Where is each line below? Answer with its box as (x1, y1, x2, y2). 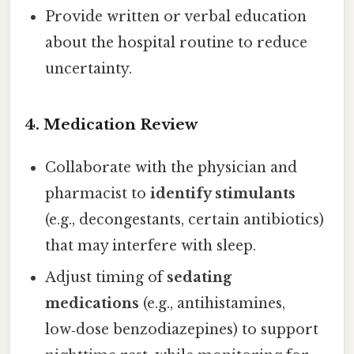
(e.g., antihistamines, (139, 294, 286, 312)
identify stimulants (150, 184, 296, 202)
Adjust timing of (45, 268, 168, 286)
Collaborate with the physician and (45, 158, 298, 176)
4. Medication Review (24, 115, 198, 134)
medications (45, 294, 140, 312)
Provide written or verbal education (45, 8, 307, 26)
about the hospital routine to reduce (45, 34, 308, 52)
